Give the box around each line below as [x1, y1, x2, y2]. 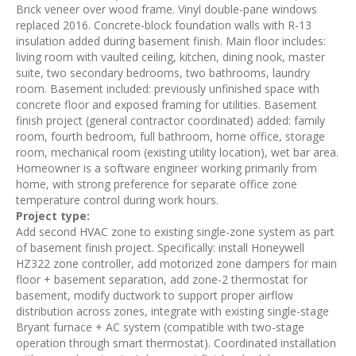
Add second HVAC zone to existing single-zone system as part [16, 224, 335, 239]
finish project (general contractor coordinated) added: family [16, 113, 325, 128]
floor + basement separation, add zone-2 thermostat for [16, 272, 308, 287]
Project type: [16, 208, 90, 223]
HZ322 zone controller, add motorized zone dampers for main [16, 256, 337, 271]
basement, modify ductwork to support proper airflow [16, 288, 293, 303]
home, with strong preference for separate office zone [16, 176, 297, 192]
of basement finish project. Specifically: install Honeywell [16, 240, 304, 255]
